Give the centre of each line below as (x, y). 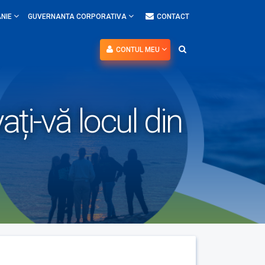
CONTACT (173, 17)
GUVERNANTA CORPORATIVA (78, 17)
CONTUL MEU (139, 50)
